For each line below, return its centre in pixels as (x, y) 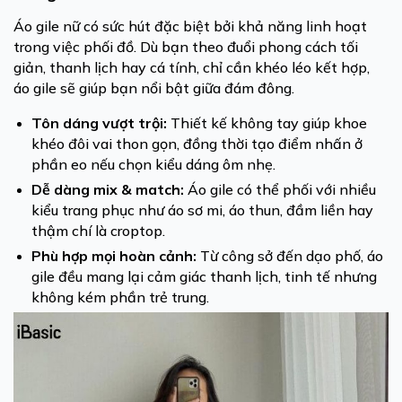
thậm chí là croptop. (98, 231)
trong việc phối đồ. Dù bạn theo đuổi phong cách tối (186, 47)
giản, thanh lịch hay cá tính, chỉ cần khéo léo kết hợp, (192, 67)
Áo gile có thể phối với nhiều (280, 189)
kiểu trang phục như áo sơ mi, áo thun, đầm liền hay (202, 210)
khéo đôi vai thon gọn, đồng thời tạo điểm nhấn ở (197, 144)
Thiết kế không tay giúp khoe (267, 123)
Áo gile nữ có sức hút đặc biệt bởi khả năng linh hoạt (190, 26)
